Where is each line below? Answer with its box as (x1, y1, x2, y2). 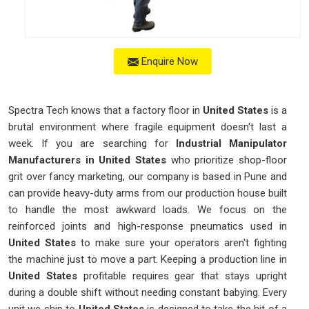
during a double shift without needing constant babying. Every (8, 286, 287, 299)
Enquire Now (139, 55, 198, 68)
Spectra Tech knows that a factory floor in (8, 104, 203, 117)
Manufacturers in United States (8, 154, 171, 167)
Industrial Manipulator (175, 137, 288, 150)
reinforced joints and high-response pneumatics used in (8, 220, 287, 233)
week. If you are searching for (8, 137, 176, 150)
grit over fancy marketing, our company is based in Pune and (8, 170, 287, 183)
